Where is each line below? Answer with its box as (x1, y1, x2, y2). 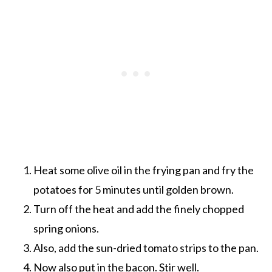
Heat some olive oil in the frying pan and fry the (33, 163, 254, 177)
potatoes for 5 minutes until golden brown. (33, 182, 234, 196)
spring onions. (33, 221, 99, 235)
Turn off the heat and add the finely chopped (33, 202, 244, 216)
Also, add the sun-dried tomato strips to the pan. (33, 240, 259, 254)
